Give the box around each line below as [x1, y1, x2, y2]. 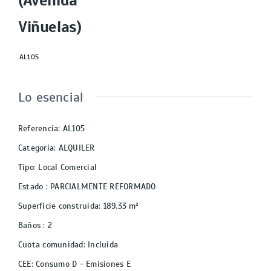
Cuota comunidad [18, 240, 83, 250]
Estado [18, 181, 46, 192]
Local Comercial [38, 162, 97, 173]
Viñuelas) [18, 17, 82, 38]
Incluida [88, 240, 119, 250]
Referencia [18, 123, 59, 134]
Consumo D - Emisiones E [36, 259, 131, 270]
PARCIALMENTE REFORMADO [50, 181, 156, 192]
